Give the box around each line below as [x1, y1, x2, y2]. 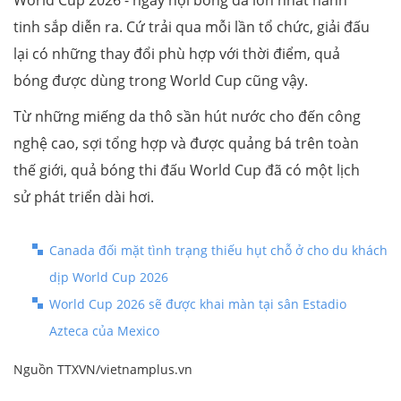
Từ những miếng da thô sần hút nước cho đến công [13, 106, 361, 126]
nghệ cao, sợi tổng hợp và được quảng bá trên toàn [13, 132, 359, 153]
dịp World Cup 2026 [49, 268, 168, 286]
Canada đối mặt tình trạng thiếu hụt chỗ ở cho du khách [49, 241, 388, 259]
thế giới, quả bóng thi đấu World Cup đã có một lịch [13, 159, 360, 180]
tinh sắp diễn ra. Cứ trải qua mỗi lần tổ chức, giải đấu [13, 16, 370, 37]
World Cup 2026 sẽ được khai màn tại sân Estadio [49, 294, 346, 312]
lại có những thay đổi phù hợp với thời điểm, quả [13, 43, 340, 64]
